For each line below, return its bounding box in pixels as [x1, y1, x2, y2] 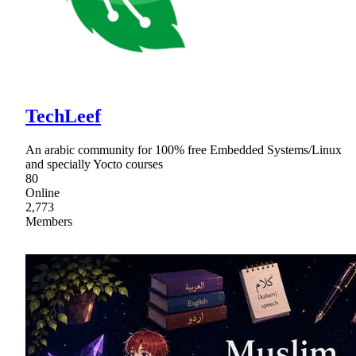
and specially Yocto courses [25, 157, 163, 172]
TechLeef [25, 106, 101, 127]
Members [25, 215, 72, 229]
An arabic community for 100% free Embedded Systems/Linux [25, 143, 342, 157]
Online [25, 186, 60, 200]
